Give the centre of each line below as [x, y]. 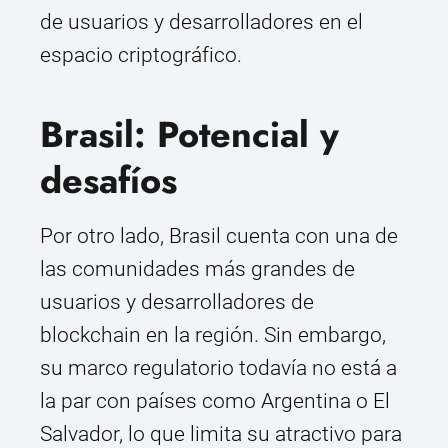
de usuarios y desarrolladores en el [201, 22]
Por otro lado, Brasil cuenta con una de [219, 236]
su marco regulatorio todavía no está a [218, 368]
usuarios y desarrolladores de [177, 302]
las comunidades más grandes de [197, 269]
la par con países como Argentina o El [215, 401]
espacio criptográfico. [141, 55]
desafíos [108, 181]
